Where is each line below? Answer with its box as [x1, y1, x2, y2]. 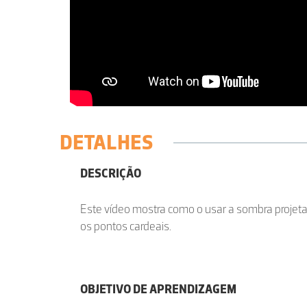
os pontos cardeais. [80, 219, 171, 234]
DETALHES [60, 130, 153, 155]
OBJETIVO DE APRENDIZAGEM [80, 282, 236, 297]
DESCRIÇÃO [80, 166, 141, 181]
